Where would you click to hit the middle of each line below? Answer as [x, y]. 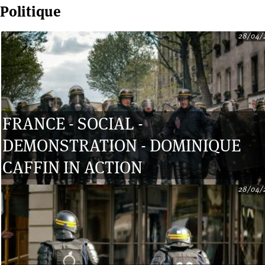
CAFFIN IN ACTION [72, 167]
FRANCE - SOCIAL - [73, 124]
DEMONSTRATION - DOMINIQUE [122, 146]
